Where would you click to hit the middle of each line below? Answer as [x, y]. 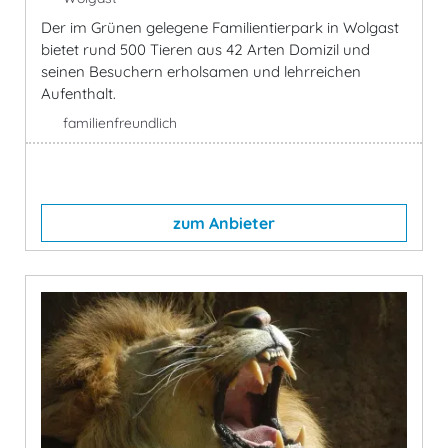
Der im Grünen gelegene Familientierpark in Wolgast [220, 27]
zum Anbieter [224, 222]
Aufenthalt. [78, 93]
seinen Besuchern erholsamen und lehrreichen [201, 71]
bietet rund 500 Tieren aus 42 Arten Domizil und [205, 49]
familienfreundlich [119, 122]
